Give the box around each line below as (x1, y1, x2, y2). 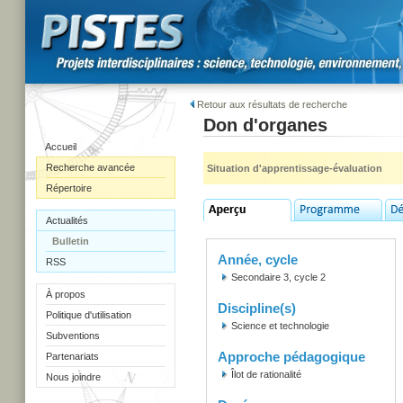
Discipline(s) (218, 300, 296, 316)
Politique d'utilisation (46, 309, 131, 320)
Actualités (46, 215, 88, 226)
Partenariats (46, 351, 99, 362)
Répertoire (46, 183, 92, 193)
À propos (46, 289, 85, 300)
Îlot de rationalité (231, 369, 301, 380)
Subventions (46, 330, 100, 341)
